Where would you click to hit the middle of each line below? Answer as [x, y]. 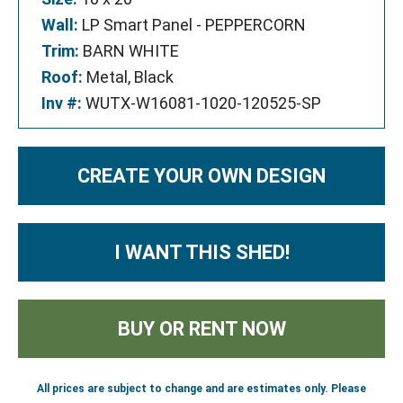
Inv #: [62, 103]
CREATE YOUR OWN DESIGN [201, 176]
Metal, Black [128, 77]
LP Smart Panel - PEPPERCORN [192, 25]
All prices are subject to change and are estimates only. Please [201, 389]
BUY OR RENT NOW [201, 329]
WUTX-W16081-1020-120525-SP [201, 103]
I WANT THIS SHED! [201, 252]
